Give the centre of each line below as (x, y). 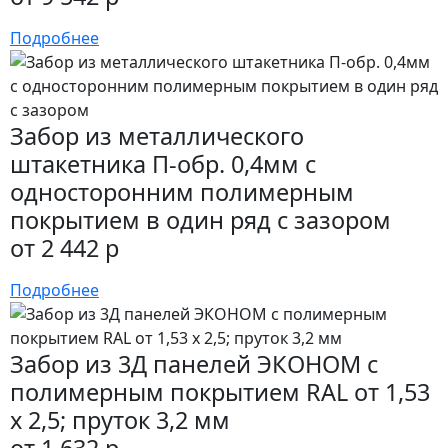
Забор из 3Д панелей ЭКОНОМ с (194, 363)
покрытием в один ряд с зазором (200, 219)
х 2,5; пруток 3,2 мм (120, 419)
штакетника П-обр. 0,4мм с (163, 163)
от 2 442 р (64, 247)
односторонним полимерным (182, 191)
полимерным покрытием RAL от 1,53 (220, 391)
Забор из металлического (157, 135)
